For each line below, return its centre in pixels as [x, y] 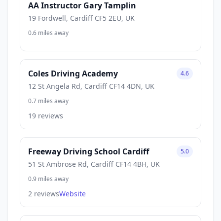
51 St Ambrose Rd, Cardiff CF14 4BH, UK [94, 164]
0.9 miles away [48, 179]
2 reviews [44, 193]
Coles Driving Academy [73, 73]
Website [73, 193]
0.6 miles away [48, 33]
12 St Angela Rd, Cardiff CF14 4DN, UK [91, 86]
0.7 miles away [48, 101]
